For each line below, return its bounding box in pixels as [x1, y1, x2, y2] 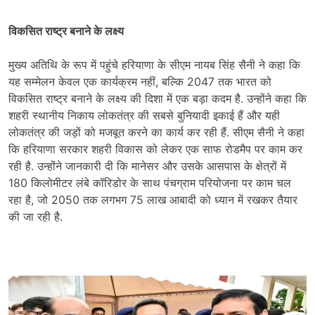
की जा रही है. [8, 209, 63, 224]
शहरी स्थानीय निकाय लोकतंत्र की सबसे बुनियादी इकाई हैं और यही [8, 108, 280, 122]
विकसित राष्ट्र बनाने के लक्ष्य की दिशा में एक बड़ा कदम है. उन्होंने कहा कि [8, 91, 307, 105]
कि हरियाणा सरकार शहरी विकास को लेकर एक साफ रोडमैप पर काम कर [8, 141, 302, 156]
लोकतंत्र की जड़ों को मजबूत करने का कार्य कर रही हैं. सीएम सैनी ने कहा [8, 124, 304, 139]
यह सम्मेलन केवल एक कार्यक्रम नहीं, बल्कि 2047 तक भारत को [8, 74, 271, 89]
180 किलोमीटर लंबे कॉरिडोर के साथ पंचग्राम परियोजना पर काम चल [8, 175, 291, 190]
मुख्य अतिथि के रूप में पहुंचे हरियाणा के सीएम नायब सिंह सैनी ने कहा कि [8, 57, 300, 72]
